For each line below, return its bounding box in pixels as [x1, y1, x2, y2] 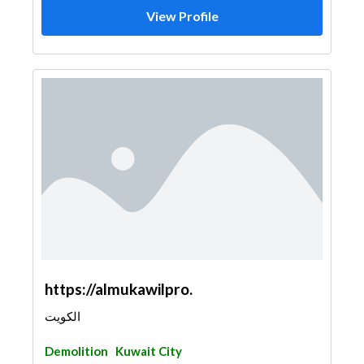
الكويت [45, 309, 80, 323]
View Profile [145, 8, 219, 24]
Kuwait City [115, 344, 182, 358]
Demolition [45, 344, 108, 358]
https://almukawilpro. [45, 279, 193, 298]
